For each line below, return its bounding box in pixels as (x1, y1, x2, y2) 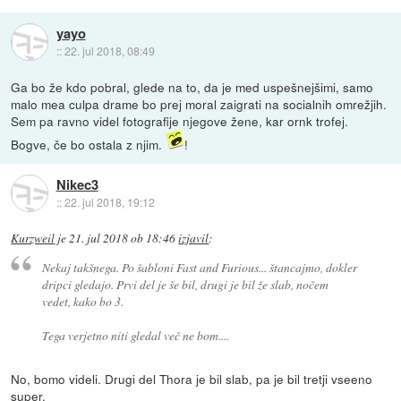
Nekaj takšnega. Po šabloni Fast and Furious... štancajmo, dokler (41, 259, 357, 277)
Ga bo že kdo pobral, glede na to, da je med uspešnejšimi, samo (11, 77, 374, 96)
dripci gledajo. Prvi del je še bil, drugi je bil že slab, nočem (41, 276, 328, 294)
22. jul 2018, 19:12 (64, 193, 155, 209)
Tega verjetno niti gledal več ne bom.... (41, 327, 229, 345)
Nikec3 (55, 174, 98, 194)
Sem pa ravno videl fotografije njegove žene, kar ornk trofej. (11, 111, 349, 130)
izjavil (178, 229, 209, 246)
